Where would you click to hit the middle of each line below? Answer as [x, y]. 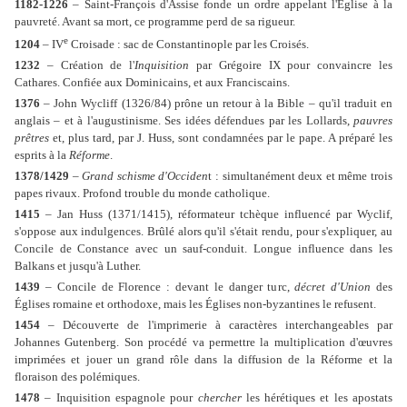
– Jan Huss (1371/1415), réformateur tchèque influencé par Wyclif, [216, 214]
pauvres [373, 121]
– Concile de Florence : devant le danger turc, [168, 287]
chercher [219, 398]
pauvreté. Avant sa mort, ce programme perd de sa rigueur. [155, 21]
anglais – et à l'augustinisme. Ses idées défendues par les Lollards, [184, 121]
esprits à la [42, 155]
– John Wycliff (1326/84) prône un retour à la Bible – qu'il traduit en [216, 104]
